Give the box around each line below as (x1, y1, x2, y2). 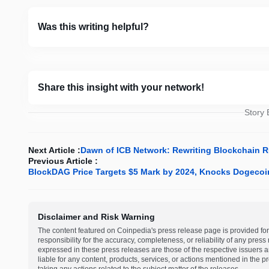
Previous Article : (28, 156, 98, 166)
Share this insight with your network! (38, 82, 204, 93)
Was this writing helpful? (38, 22, 149, 32)
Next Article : (28, 145, 80, 156)
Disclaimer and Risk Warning (38, 212, 155, 222)
